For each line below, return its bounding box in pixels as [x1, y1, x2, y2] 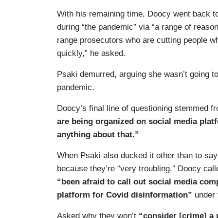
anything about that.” [57, 130, 139, 140]
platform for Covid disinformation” [57, 190, 192, 200]
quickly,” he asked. [57, 49, 126, 58]
